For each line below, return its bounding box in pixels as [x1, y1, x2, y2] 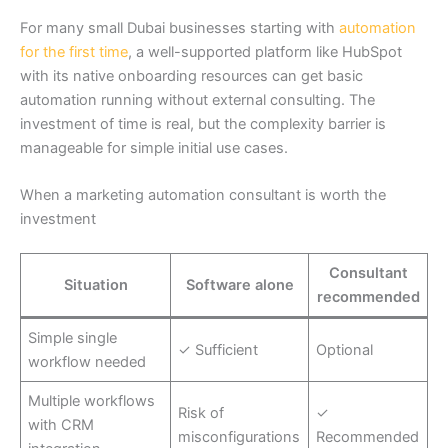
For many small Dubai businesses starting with [20, 18, 339, 37]
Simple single [28, 328, 118, 347]
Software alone [185, 275, 294, 294]
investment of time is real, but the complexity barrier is [20, 114, 386, 133]
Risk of [178, 403, 225, 422]
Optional [316, 340, 374, 359]
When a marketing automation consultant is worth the [20, 185, 386, 204]
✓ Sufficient [178, 340, 259, 359]
